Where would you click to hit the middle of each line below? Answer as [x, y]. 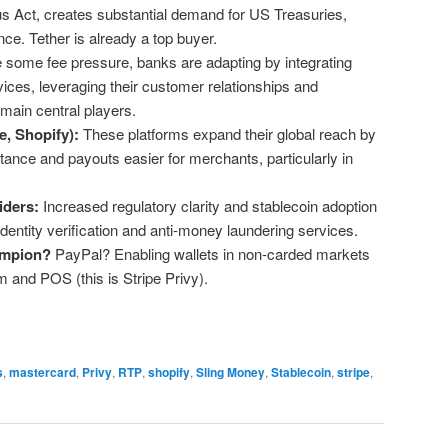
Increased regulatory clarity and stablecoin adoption [207, 206]
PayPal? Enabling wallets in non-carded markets [210, 254]
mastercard [42, 371]
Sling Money [230, 371]
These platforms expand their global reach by [227, 134]
